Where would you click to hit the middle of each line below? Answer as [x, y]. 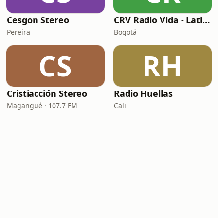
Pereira [18, 32]
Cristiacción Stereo [47, 93]
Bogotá [125, 32]
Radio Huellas [143, 93]
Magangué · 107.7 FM [42, 105]
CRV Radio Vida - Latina [206, 20]
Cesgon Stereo [38, 20]
